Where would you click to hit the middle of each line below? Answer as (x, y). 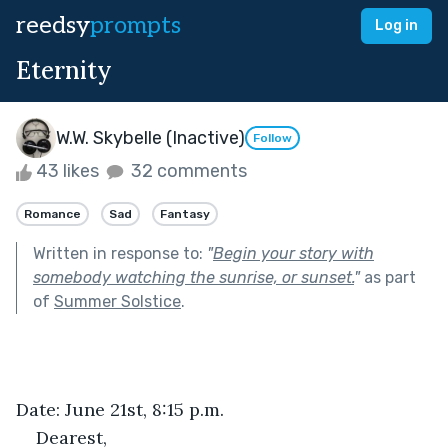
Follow (272, 138)
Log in (396, 25)
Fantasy (185, 213)
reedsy (53, 25)
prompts (135, 25)
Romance (52, 213)
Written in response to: (120, 253)
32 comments (187, 171)
